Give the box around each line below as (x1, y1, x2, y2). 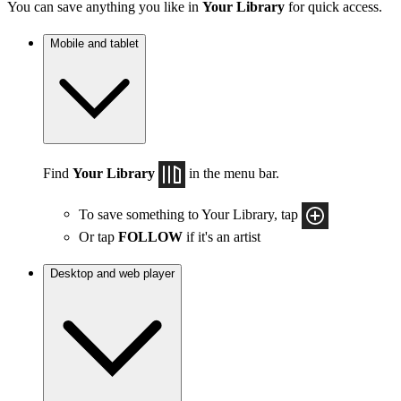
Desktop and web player (50, 266, 175, 280)
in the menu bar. (185, 165, 283, 181)
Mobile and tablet (50, 37, 139, 51)
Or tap (79, 228, 118, 244)
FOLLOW (118, 228, 183, 244)
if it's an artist (183, 228, 260, 244)
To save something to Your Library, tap (79, 206, 302, 222)
